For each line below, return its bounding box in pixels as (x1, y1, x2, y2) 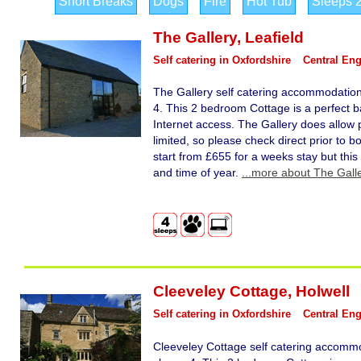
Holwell (296, 282, 350, 300)
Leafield (245, 28, 304, 46)
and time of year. (153, 166, 242, 180)
